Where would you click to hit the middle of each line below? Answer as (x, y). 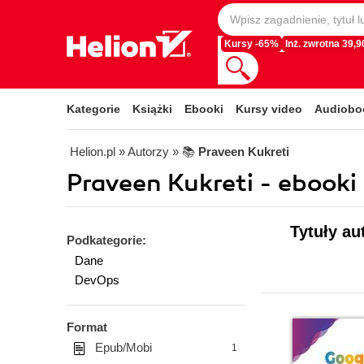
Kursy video (269, 109)
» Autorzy (144, 152)
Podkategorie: (106, 240)
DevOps (97, 280)
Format (87, 327)
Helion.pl (93, 152)
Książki (152, 109)
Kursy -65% (251, 44)
